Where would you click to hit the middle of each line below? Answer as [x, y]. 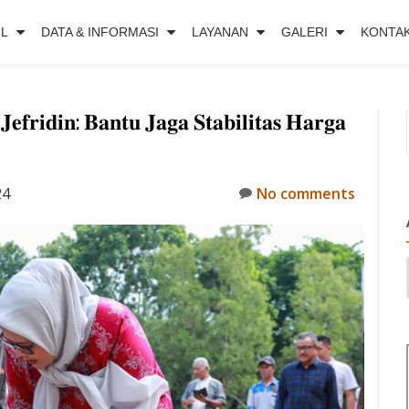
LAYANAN [220, 32]
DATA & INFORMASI [100, 32]
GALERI [304, 32]
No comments [306, 194]
